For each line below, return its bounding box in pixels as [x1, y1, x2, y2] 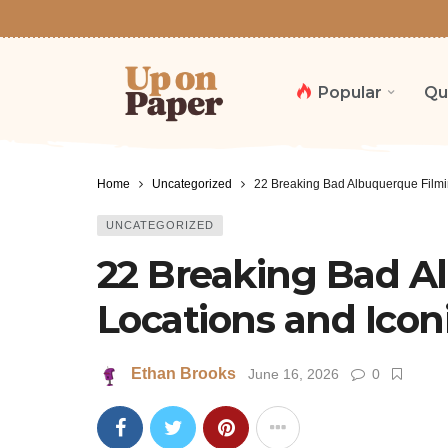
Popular [318, 82, 382, 102]
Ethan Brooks [131, 365, 236, 383]
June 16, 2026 [248, 366, 339, 383]
